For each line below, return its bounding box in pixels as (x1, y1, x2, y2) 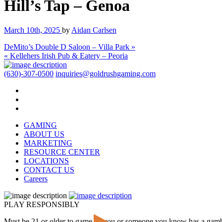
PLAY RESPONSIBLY (4, 200, 80, 209)
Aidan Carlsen (71, 25, 116, 34)
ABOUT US (24, 129, 64, 138)
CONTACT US (24, 165, 74, 174)
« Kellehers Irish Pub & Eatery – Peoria (4, 51, 128, 60)
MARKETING (24, 138, 72, 147)
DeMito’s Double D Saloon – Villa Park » (4, 42, 135, 51)
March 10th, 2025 (4, 25, 62, 34)
